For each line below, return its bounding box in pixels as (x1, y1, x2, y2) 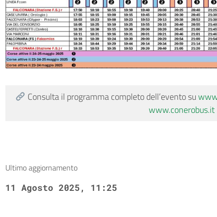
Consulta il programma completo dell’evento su (25, 90, 198, 103)
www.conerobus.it (149, 103, 215, 116)
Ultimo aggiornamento (5, 161, 77, 173)
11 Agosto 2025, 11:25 (5, 181, 117, 193)
